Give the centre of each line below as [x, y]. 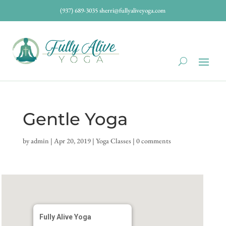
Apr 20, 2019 [72, 141]
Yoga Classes [113, 141]
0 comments [153, 141]
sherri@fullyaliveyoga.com [133, 10]
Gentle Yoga [75, 119]
